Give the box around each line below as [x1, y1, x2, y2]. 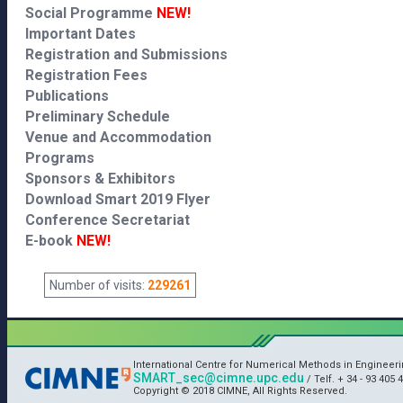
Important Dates [25, 25, 136, 42]
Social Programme [25, 4, 153, 22]
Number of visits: [49, 278, 148, 292]
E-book [25, 232, 76, 249]
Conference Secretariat [25, 211, 190, 228]
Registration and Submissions [25, 46, 228, 63]
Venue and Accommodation [25, 129, 211, 146]
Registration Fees [25, 67, 148, 84]
